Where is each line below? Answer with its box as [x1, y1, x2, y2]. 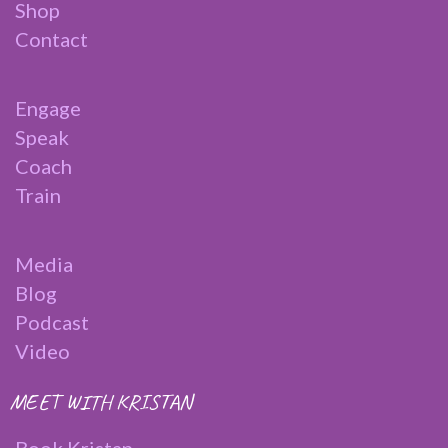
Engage [15, 96, 81, 121]
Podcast [15, 310, 89, 335]
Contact [15, 27, 88, 52]
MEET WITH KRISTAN [10, 388, 192, 417]
